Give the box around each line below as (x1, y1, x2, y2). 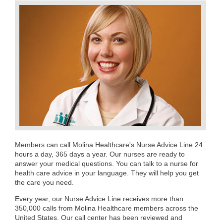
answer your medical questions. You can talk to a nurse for (15, 160, 198, 168)
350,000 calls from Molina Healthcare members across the (15, 204, 198, 213)
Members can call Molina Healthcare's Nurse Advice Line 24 (15, 141, 203, 149)
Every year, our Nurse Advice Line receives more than (15, 195, 183, 203)
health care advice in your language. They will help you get (15, 169, 199, 177)
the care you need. (15, 178, 74, 187)
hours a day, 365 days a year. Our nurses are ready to (15, 150, 185, 159)
